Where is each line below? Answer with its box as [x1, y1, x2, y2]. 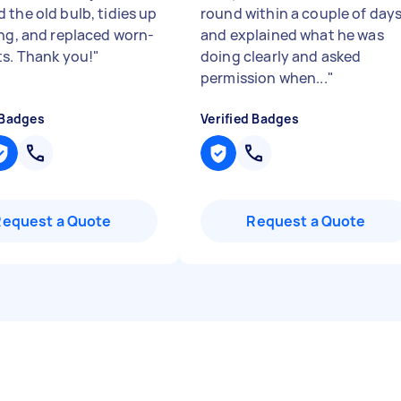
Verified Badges [200, 110, 299, 127]
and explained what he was [200, 25, 384, 45]
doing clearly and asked [200, 47, 362, 66]
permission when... [200, 68, 328, 88]
